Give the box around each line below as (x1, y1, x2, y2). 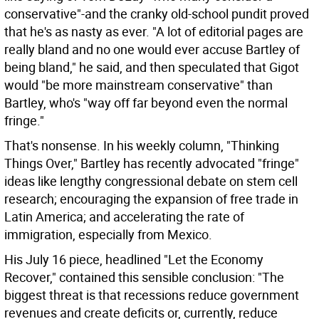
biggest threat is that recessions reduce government (4, 286, 299, 303)
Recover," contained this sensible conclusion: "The (4, 268, 284, 286)
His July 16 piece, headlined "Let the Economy (4, 251, 263, 268)
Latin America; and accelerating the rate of (4, 208, 244, 225)
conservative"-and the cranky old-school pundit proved (4, 5, 309, 22)
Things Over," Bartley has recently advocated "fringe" (4, 155, 299, 172)
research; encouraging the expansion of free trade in (4, 190, 298, 207)
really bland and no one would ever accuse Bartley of (4, 41, 300, 58)
